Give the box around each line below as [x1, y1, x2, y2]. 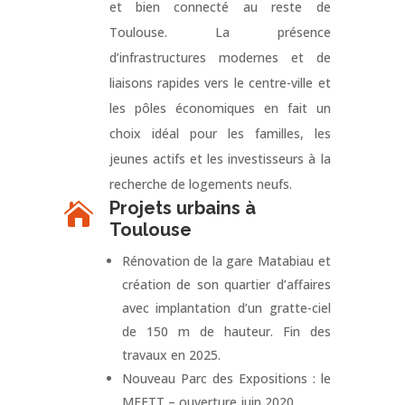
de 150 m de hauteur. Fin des [121, 323, 331, 341]
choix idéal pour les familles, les [108, 125, 331, 143]
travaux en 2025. [121, 346, 221, 364]
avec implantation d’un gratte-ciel [121, 299, 331, 317]
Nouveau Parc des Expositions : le [121, 370, 331, 388]
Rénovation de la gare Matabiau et [121, 252, 331, 270]
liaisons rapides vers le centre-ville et [108, 74, 331, 92]
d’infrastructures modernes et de [108, 49, 331, 67]
